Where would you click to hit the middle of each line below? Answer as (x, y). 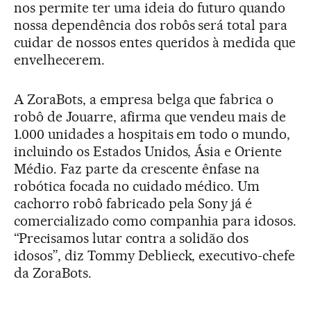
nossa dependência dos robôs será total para (151, 25)
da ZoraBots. (53, 272)
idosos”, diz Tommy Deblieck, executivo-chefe (155, 255)
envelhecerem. (59, 59)
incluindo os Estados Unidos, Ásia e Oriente (148, 151)
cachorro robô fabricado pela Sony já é (133, 203)
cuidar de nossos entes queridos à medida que (155, 42)
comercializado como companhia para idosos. (155, 220)
